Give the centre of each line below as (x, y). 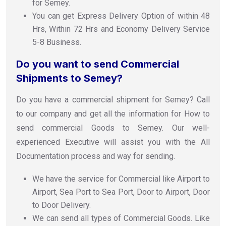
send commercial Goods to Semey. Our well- (113, 128)
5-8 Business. (57, 42)
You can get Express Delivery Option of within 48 (121, 16)
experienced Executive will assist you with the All (113, 142)
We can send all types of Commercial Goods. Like (121, 218)
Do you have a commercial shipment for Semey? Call (113, 99)
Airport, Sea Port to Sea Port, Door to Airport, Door (121, 192)
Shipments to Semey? (69, 78)
